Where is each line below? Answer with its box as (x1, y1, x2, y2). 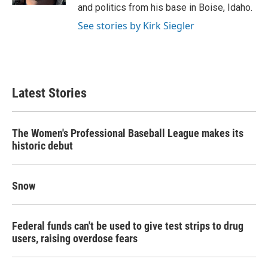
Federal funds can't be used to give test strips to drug (12, 220, 243, 232)
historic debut (12, 139, 73, 152)
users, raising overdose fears (12, 232, 138, 245)
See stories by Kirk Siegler (78, 19, 194, 32)
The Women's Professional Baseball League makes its (12, 127, 243, 139)
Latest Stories (12, 86, 87, 100)
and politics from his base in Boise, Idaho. (78, 2, 252, 13)
